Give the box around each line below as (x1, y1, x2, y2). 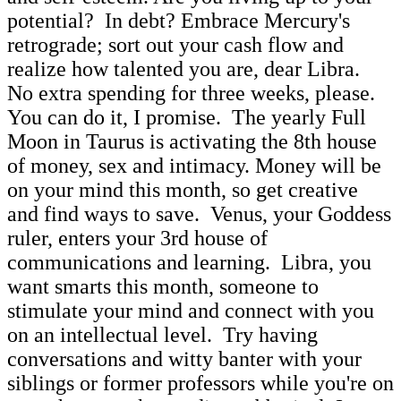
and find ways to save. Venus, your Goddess (7, 201, 391, 226)
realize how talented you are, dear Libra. (7, 56, 360, 81)
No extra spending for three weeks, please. (7, 81, 375, 105)
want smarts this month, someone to (7, 274, 319, 298)
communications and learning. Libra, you (7, 250, 371, 274)
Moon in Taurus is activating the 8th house (7, 129, 377, 153)
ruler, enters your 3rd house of (7, 226, 268, 250)
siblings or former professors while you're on (7, 371, 394, 395)
